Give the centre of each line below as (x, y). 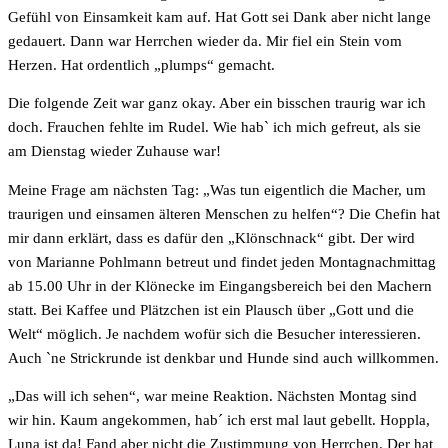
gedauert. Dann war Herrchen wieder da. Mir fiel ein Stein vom (205, 40)
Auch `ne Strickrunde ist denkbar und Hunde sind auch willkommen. (223, 357)
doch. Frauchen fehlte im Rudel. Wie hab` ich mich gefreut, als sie (214, 127)
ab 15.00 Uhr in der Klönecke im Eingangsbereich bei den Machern (220, 285)
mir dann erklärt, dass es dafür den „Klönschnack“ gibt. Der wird (211, 237)
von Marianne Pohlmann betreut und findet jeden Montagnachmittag (222, 261)
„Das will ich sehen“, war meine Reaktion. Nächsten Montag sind (212, 396)
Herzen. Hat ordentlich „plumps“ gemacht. (141, 64)
